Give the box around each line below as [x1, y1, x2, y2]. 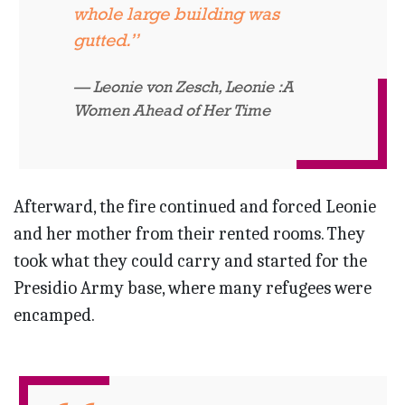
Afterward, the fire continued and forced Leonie [14, 196, 376, 218]
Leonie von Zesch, [92, 77, 225, 97]
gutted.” [72, 30, 138, 51]
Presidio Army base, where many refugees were [14, 278, 372, 299]
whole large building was [72, 4, 279, 24]
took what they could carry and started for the [14, 250, 367, 272]
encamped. [14, 305, 95, 326]
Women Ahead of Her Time [72, 100, 270, 120]
